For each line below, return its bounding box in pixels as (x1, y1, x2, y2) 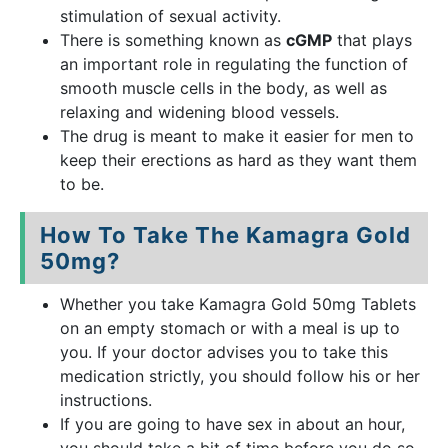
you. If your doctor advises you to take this (60, 342, 388, 362)
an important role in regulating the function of (60, 54, 408, 74)
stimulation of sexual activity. (60, 6, 281, 26)
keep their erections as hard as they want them (60, 150, 417, 170)
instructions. (60, 390, 152, 410)
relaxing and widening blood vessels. (60, 102, 339, 122)
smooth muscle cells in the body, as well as (60, 78, 387, 98)
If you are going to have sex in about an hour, (60, 414, 405, 434)
